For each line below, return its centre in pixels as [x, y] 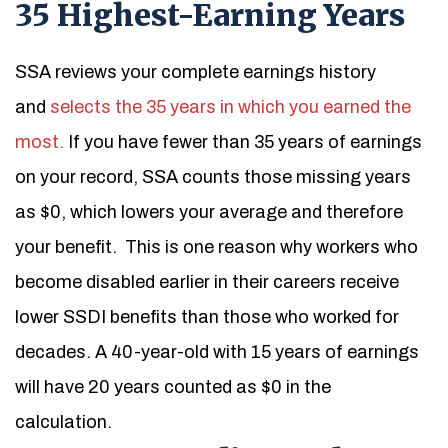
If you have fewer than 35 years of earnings [243, 142]
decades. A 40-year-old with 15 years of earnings [217, 352]
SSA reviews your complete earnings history [195, 72]
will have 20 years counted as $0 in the [173, 387]
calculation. [63, 422]
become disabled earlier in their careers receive [207, 282]
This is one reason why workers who [271, 247]
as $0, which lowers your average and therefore [209, 212]
